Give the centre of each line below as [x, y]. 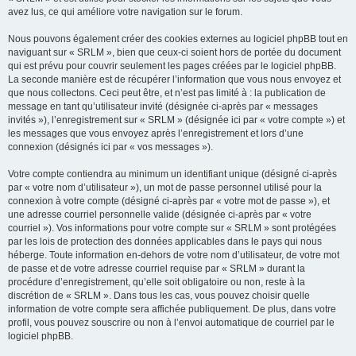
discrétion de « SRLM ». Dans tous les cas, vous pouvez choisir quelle [159, 296]
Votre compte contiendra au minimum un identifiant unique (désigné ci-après [172, 174]
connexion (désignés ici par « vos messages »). [110, 147]
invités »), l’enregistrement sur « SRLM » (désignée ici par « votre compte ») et [176, 120]
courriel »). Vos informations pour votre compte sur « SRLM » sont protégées [172, 228]
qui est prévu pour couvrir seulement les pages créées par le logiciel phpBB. [172, 66]
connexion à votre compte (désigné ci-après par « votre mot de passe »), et [169, 201]
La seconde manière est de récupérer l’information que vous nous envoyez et [174, 79]
